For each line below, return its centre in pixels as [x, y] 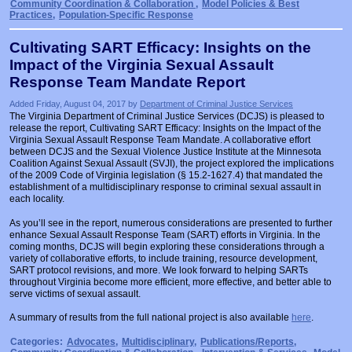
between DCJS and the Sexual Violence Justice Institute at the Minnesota [165, 152]
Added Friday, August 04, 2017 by [75, 103]
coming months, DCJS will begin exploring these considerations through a [167, 246]
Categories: [37, 341]
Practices [31, 15]
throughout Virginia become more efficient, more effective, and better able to [170, 282]
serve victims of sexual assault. [75, 293]
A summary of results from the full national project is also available [150, 318]
